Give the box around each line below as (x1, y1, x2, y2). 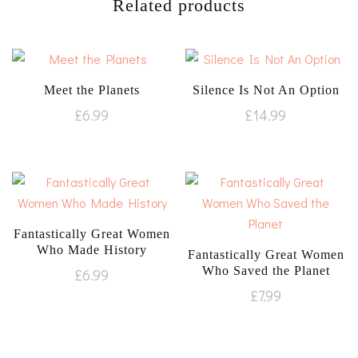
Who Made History (37, 243, 148, 257)
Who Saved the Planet (201, 264, 330, 278)
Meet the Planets (44, 83, 141, 97)
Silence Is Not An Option (192, 83, 340, 97)
